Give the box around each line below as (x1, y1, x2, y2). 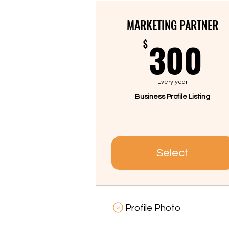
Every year (157, 79, 188, 86)
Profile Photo (125, 203, 182, 213)
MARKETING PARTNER (127, 16, 219, 33)
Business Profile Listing (135, 93, 211, 101)
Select (156, 147, 189, 159)
